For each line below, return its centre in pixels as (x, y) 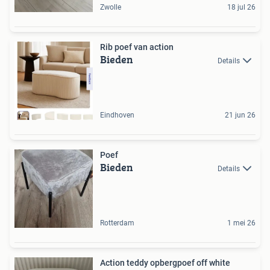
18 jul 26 (241, 7)
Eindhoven (117, 115)
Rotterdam (117, 223)
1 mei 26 (241, 223)
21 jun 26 (240, 115)
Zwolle (111, 7)
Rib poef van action (137, 47)
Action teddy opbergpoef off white (165, 263)
